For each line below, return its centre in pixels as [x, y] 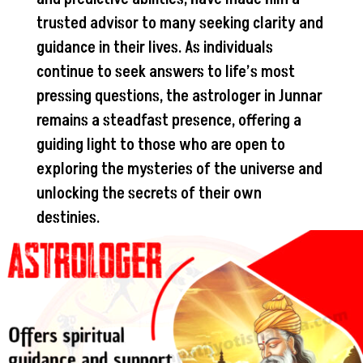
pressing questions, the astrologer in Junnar [179, 96]
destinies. [68, 218]
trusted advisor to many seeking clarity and [179, 23]
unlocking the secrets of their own [149, 193]
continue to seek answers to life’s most [165, 72]
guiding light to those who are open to [160, 145]
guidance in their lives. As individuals [154, 47]
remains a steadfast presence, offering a [169, 120]
